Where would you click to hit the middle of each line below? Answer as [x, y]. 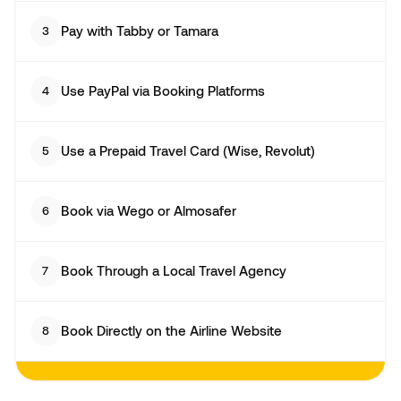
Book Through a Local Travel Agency [173, 270]
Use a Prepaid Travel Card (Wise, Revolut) [188, 150]
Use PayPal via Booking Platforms [162, 90]
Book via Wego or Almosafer [148, 210]
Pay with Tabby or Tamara [139, 30]
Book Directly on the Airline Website [171, 330]
